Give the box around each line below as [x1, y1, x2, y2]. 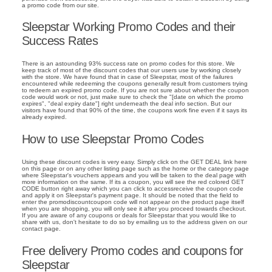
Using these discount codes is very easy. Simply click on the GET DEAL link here [22, 158, 247, 165]
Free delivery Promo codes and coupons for [22, 243, 243, 257]
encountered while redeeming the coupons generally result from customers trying [22, 80, 248, 87]
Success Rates [22, 34, 98, 48]
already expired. [22, 114, 67, 121]
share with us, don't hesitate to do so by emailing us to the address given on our [22, 218, 247, 225]
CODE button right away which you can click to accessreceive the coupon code [22, 185, 243, 192]
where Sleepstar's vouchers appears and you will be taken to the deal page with [22, 171, 246, 178]
